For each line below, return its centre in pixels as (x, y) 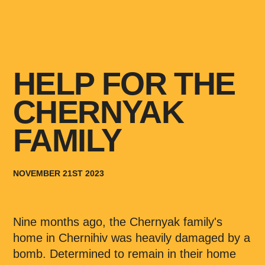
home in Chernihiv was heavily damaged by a (132, 238)
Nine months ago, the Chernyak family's (118, 222)
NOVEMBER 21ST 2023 (59, 174)
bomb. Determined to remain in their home (125, 254)
